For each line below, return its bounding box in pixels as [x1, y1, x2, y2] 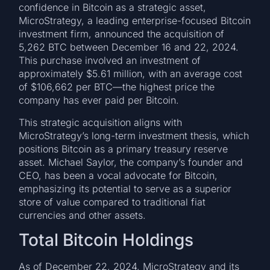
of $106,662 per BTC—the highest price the [19, 81, 215, 93]
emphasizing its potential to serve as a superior [19, 182, 232, 195]
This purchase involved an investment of [19, 54, 201, 67]
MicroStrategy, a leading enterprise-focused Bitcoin [19, 14, 251, 27]
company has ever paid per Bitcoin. [19, 94, 180, 107]
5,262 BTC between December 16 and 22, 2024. [19, 41, 239, 54]
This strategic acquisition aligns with [19, 116, 183, 128]
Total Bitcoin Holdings [19, 230, 194, 251]
